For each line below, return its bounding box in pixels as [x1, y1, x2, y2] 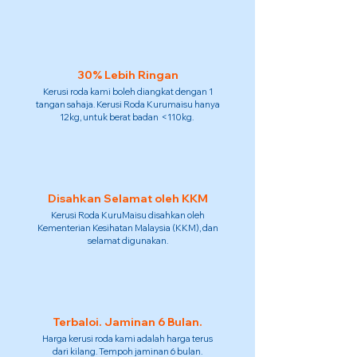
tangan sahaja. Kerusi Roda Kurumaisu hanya [35, 99, 220, 110]
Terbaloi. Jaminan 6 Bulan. [53, 315, 202, 329]
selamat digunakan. [87, 235, 168, 246]
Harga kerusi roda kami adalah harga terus [42, 333, 213, 344]
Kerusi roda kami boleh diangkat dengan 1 [42, 86, 213, 97]
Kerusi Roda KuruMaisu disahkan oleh [50, 210, 205, 221]
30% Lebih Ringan [76, 68, 178, 82]
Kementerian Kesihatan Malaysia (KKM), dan [37, 222, 218, 233]
